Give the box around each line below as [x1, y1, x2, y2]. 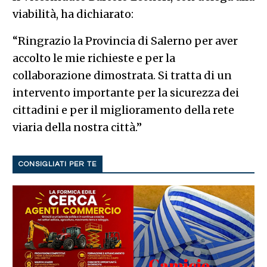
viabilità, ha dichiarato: [12, 7, 133, 21]
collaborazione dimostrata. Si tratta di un [12, 68, 232, 82]
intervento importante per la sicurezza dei [12, 85, 239, 100]
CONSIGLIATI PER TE [18, 160, 97, 168]
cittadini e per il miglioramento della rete [12, 103, 234, 117]
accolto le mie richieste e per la [12, 51, 175, 65]
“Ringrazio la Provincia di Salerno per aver [12, 33, 238, 48]
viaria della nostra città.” [12, 120, 142, 134]
